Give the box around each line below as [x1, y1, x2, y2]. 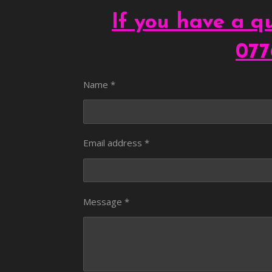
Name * [83, 78, 115, 90]
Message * [83, 195, 129, 208]
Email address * [83, 137, 149, 149]
